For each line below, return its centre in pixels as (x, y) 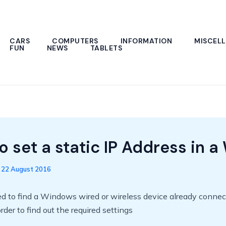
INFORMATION (146, 41)
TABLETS (106, 48)
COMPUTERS (75, 41)
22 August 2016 (26, 169)
